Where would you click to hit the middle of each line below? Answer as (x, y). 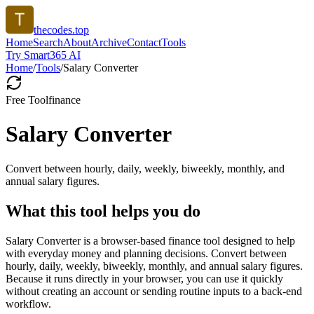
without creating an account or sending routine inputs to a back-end (154, 291)
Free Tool (27, 100)
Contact (144, 42)
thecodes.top (61, 30)
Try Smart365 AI (43, 55)
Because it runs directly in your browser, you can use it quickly (144, 278)
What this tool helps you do (103, 211)
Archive (109, 42)
